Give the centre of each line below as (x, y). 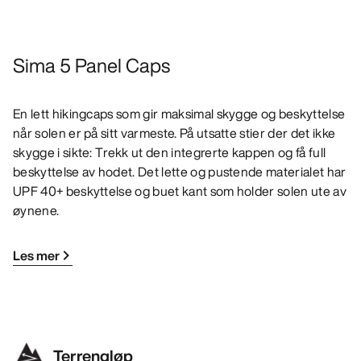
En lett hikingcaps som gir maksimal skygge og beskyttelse (179, 114)
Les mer (36, 256)
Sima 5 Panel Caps (91, 66)
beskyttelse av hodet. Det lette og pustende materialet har (180, 172)
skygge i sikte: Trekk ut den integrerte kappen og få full (170, 153)
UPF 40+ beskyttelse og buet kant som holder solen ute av (180, 191)
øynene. (36, 211)
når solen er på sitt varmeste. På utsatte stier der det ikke (174, 133)
